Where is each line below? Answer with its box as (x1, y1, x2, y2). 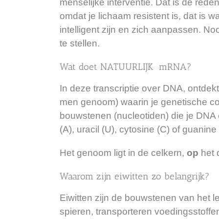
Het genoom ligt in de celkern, (60, 147, 187, 158)
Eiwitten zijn (60, 192, 109, 203)
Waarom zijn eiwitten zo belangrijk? (60, 170, 210, 182)
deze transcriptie (70, 83, 139, 93)
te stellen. (60, 38, 100, 48)
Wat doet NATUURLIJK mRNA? (60, 61, 192, 72)
